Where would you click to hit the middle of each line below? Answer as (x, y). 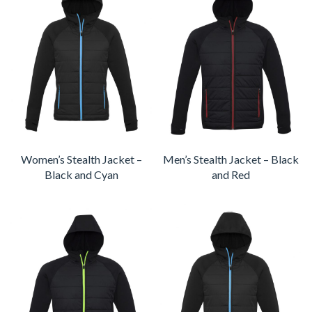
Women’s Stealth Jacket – (81, 159)
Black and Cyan (81, 175)
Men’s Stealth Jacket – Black (231, 159)
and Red (231, 175)
